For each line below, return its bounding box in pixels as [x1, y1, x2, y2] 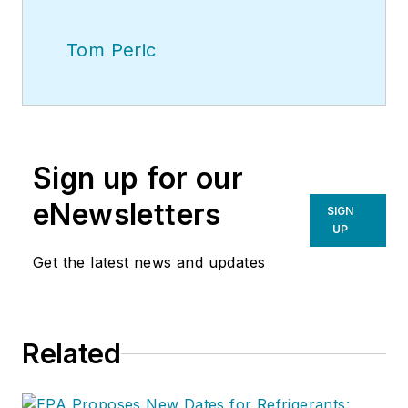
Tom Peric [66, 39, 157, 62]
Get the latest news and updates [33, 253, 266, 272]
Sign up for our [33, 160, 243, 197]
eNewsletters [33, 197, 221, 233]
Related [22, 337, 121, 371]
